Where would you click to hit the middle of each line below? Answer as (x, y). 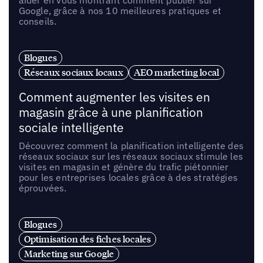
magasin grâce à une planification (111, 113)
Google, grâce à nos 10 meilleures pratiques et (120, 11)
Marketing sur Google (69, 253)
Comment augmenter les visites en (114, 97)
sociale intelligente (71, 128)
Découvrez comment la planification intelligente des (131, 146)
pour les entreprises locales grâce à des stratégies (128, 178)
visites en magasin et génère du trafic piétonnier (124, 167)
